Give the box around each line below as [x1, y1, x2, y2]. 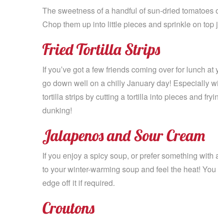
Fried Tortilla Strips [42, 39, 160, 59]
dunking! [42, 104, 72, 116]
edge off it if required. [42, 177, 115, 188]
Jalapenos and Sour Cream [42, 125, 205, 145]
